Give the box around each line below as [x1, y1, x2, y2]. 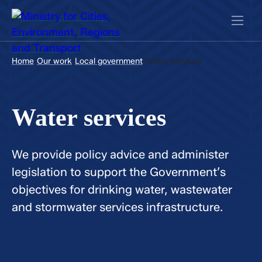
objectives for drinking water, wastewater [12, 182, 232, 196]
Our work [37, 56, 72, 66]
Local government [75, 56, 143, 66]
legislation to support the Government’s [12, 165, 226, 179]
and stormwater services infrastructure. [12, 200, 223, 214]
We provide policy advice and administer [12, 147, 229, 161]
